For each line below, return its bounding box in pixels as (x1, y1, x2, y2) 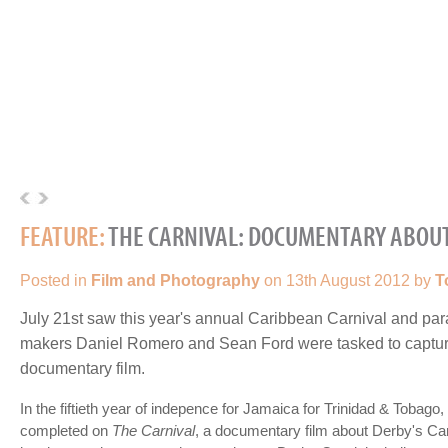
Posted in (20, 272, 91, 289)
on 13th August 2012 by (260, 272, 435, 289)
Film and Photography (91, 272, 260, 289)
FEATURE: (20, 218, 105, 253)
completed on (20, 422, 112, 439)
